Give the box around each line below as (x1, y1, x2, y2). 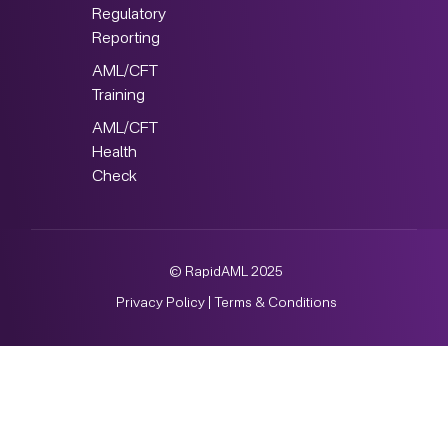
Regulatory (91, 7, 166, 24)
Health (91, 144, 137, 161)
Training (91, 88, 148, 104)
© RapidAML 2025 (169, 265, 284, 279)
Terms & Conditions (213, 296, 337, 310)
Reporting (91, 31, 163, 48)
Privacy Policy (115, 296, 205, 310)
